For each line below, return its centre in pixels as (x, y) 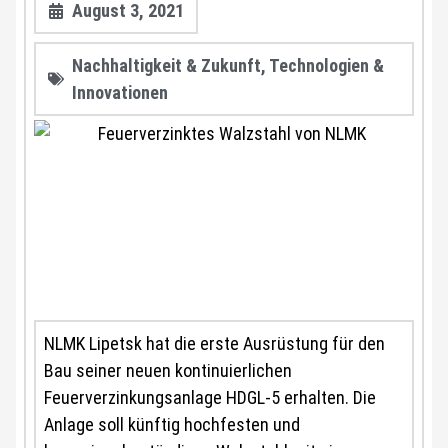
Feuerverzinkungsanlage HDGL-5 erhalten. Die (210, 397)
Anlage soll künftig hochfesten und (172, 424)
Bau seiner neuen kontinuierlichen (168, 370)
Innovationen (120, 92)
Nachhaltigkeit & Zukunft (166, 65)
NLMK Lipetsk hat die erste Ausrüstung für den (214, 343)
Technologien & (326, 65)
